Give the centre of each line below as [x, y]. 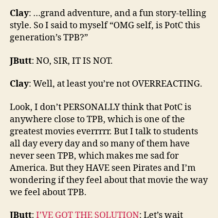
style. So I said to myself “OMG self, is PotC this [105, 26]
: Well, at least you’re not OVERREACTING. [116, 84]
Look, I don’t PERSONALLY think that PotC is [100, 107]
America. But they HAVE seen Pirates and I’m [103, 168]
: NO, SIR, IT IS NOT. [72, 61]
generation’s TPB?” [49, 38]
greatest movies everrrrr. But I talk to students [104, 131]
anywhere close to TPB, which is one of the [97, 119]
